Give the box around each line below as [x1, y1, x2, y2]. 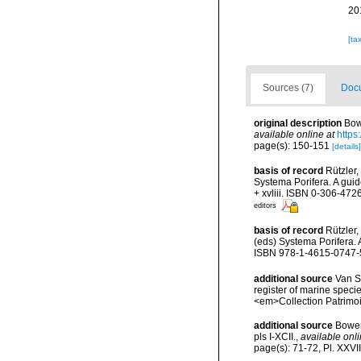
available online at [254, 129, 334, 141]
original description [254, 118, 342, 130]
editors [254, 201, 276, 210]
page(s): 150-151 [254, 140, 332, 152]
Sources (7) [263, 82, 313, 94]
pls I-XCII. [254, 330, 296, 342]
